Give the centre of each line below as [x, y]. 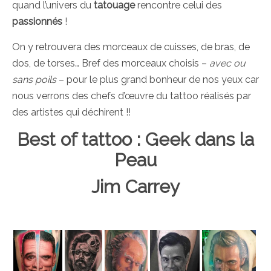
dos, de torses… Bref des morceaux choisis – [111, 64]
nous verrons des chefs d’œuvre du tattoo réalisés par [132, 96]
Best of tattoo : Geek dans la [135, 140]
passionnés [37, 22]
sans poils [34, 80]
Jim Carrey [135, 187]
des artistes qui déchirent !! [71, 113]
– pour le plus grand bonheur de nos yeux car [158, 80]
